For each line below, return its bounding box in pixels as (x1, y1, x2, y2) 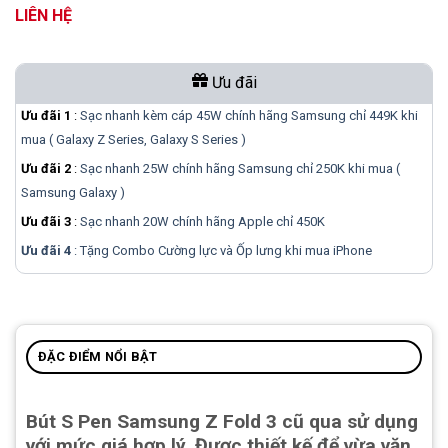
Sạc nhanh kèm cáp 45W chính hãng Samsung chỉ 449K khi (80, 107, 418, 123)
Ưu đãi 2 (21, 160, 71, 176)
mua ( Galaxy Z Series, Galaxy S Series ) (21, 131, 246, 147)
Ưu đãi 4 (21, 242, 71, 258)
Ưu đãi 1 (21, 107, 71, 123)
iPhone (333, 242, 372, 258)
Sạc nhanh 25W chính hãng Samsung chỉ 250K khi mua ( (80, 160, 400, 176)
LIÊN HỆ (15, 6, 72, 26)
